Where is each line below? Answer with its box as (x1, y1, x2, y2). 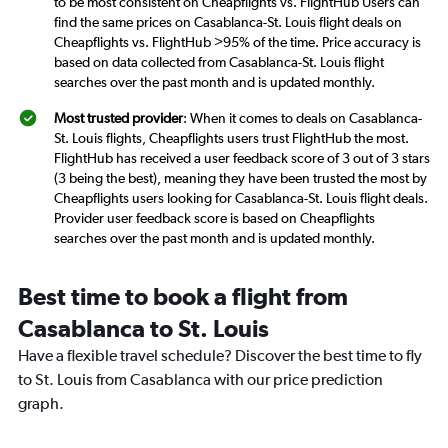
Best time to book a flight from (18, 282, 348, 310)
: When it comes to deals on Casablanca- (183, 110, 422, 126)
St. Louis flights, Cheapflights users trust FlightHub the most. (54, 130, 409, 146)
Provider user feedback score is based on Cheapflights (54, 210, 375, 226)
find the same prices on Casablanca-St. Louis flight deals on (54, 14, 402, 30)
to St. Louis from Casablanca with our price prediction (18, 370, 383, 389)
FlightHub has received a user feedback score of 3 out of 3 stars (54, 150, 430, 166)
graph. (18, 394, 64, 413)
